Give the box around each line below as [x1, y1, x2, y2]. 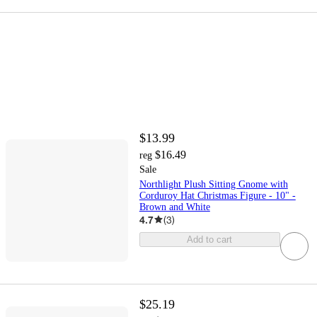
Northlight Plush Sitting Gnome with [139, 178, 288, 190]
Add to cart [187, 234, 233, 245]
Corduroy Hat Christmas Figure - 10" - [139, 190, 296, 201]
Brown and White [139, 201, 210, 212]
